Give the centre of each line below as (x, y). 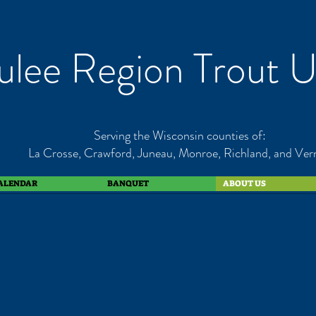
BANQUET (128, 183)
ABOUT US (244, 183)
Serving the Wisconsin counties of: (180, 135)
